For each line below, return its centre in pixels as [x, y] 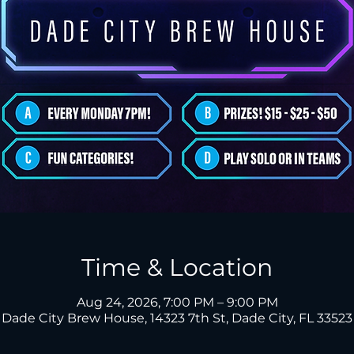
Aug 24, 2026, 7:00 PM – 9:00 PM [177, 302]
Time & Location [177, 267]
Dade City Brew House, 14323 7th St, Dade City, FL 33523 [177, 318]
